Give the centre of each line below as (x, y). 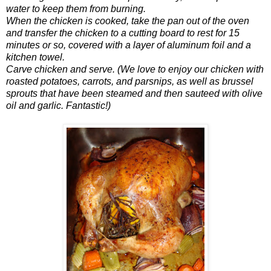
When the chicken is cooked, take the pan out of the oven (128, 21)
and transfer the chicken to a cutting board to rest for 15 (123, 33)
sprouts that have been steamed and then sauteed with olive (134, 93)
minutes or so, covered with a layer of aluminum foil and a (129, 45)
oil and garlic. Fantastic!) (58, 105)
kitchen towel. (35, 57)
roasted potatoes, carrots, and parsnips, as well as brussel (130, 81)
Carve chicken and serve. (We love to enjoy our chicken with (135, 69)
